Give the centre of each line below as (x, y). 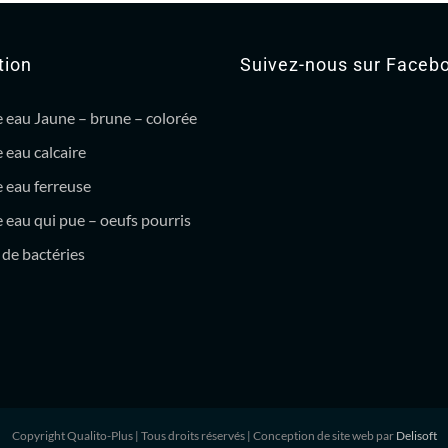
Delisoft (416, 436)
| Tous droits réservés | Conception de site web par (265, 436)
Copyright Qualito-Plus (73, 436)
